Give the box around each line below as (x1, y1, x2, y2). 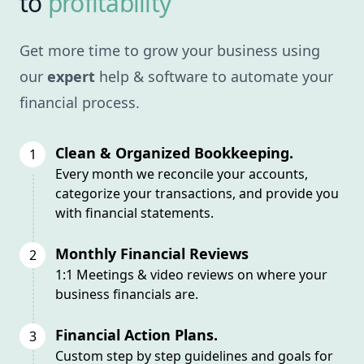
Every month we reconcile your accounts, (55, 165, 308, 184)
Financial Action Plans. (55, 325, 218, 345)
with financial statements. (55, 204, 214, 223)
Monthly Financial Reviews (55, 244, 249, 264)
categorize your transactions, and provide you (55, 184, 339, 203)
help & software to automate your (95, 67, 333, 87)
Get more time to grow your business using (19, 41, 320, 61)
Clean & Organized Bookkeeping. (55, 143, 293, 163)
